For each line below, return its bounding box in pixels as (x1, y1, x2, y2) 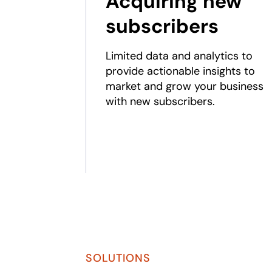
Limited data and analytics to (105, 49, 253, 63)
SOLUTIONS (85, 251, 151, 265)
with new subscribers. (105, 94, 215, 109)
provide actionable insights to (105, 64, 255, 78)
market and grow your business (105, 79, 263, 93)
